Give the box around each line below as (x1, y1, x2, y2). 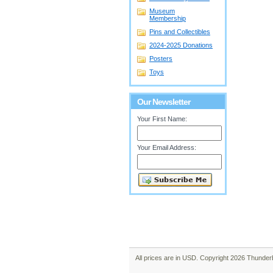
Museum (149, 7, 175, 15)
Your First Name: (137, 115, 187, 122)
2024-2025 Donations (149, 41, 213, 49)
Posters (149, 55, 172, 62)
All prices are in (135, 254, 182, 261)
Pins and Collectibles (149, 28, 210, 35)
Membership (149, 15, 186, 22)
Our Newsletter (137, 97, 190, 107)
